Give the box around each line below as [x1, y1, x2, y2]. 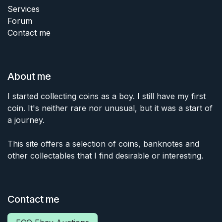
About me [7, 70, 51, 83]
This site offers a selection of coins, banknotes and [7, 139, 199, 149]
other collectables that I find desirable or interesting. [7, 151, 203, 161]
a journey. [7, 115, 45, 125]
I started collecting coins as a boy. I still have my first [7, 91, 206, 102]
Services [7, 4, 40, 14]
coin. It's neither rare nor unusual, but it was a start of [7, 103, 213, 113]
